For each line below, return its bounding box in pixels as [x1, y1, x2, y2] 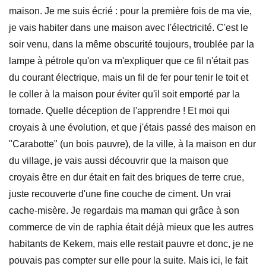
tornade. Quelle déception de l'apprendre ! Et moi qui [9, 106, 230, 116]
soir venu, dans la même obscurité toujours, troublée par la [9, 39, 254, 49]
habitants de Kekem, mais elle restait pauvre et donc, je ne [9, 239, 254, 249]
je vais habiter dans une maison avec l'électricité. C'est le [9, 23, 248, 33]
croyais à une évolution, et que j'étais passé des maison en [9, 122, 256, 132]
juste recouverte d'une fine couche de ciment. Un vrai [9, 189, 231, 199]
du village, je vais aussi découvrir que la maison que [9, 156, 229, 166]
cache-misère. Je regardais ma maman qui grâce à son [9, 205, 239, 216]
